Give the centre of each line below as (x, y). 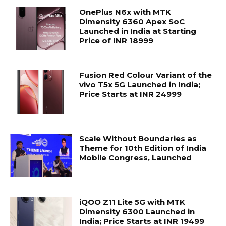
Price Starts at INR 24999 (131, 94)
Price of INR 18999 (117, 40)
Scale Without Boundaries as (138, 139)
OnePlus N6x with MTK (125, 12)
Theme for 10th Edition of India (143, 148)
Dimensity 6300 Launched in (137, 211)
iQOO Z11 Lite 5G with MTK (132, 202)
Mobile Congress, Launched (136, 158)
